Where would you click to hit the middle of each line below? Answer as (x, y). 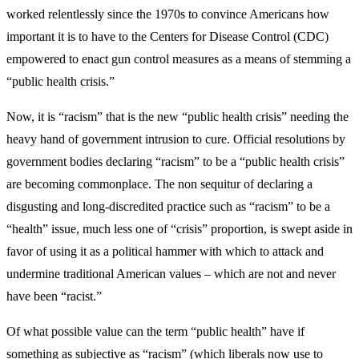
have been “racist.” (54, 296)
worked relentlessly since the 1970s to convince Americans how (168, 14)
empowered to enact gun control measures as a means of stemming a (179, 59)
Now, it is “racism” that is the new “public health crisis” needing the (177, 117)
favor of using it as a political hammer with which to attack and (165, 251)
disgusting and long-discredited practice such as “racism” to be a (168, 206)
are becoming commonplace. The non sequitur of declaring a (159, 184)
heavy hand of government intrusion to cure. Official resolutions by (176, 139)
